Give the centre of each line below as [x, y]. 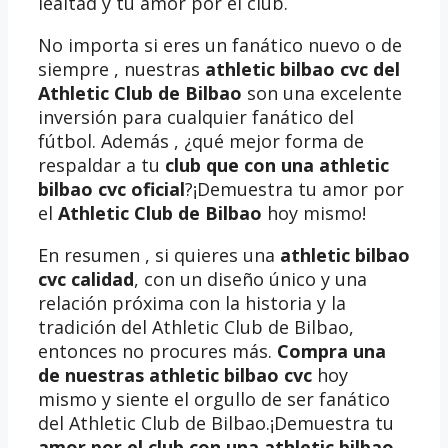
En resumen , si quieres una [159, 254]
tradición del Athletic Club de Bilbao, [196, 326]
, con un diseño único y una [250, 278]
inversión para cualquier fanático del [196, 116]
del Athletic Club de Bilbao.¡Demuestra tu [216, 422]
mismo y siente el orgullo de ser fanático [214, 398]
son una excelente [322, 92]
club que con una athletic [277, 164]
